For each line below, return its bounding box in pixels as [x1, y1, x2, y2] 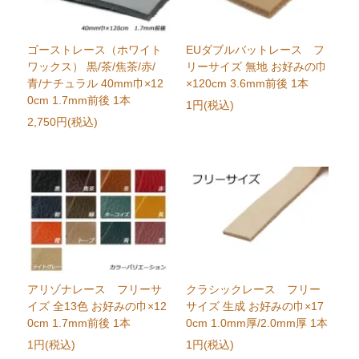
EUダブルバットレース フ [185, 43, 325, 57]
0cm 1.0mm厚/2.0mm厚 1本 [185, 317, 328, 330]
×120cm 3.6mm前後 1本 [185, 77, 309, 91]
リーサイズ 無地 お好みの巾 [185, 60, 327, 74]
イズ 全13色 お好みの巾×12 [27, 300, 167, 313]
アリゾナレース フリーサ [27, 283, 163, 296]
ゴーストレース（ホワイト [27, 43, 163, 57]
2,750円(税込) [27, 115, 99, 129]
